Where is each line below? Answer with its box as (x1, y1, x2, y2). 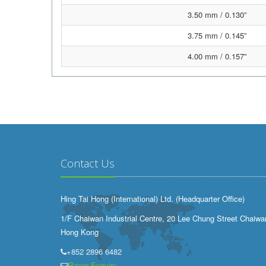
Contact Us (61, 156, 115, 170)
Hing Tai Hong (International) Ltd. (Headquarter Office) (61, 193, 245, 204)
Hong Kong (61, 226, 99, 237)
